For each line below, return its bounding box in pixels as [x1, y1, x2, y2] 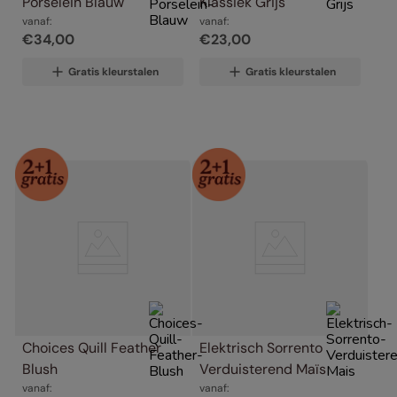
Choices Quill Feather [22, 339, 161, 358]
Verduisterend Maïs [199, 360, 326, 379]
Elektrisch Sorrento [199, 339, 323, 358]
